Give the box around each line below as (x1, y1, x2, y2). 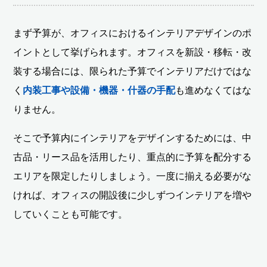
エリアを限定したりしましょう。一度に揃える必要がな (13, 170, 252, 181)
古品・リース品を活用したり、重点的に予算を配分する (13, 151, 252, 162)
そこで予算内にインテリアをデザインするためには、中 (13, 132, 252, 143)
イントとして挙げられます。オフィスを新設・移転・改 (13, 46, 252, 57)
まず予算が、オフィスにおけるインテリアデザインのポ (13, 27, 252, 38)
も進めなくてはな (175, 85, 252, 95)
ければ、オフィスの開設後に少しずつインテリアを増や (13, 190, 252, 200)
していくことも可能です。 (13, 209, 128, 219)
